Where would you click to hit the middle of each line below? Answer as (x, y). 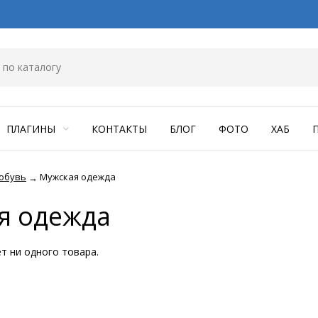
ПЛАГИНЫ (32, 129)
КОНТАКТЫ (119, 129)
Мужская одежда (78, 177)
